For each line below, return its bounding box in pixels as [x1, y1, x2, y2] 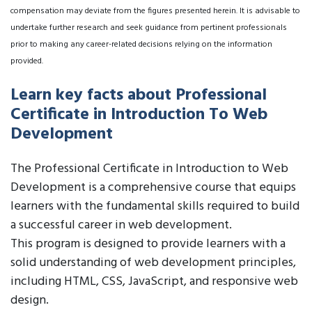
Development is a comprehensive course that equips [10, 178, 296, 198]
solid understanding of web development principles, [10, 253, 296, 273]
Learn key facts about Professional [10, 82, 267, 109]
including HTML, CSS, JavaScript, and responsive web [10, 272, 298, 292]
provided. [10, 54, 43, 68]
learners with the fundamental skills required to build [10, 196, 299, 217]
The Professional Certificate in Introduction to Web [10, 159, 288, 179]
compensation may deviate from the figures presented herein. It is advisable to [10, 4, 300, 18]
